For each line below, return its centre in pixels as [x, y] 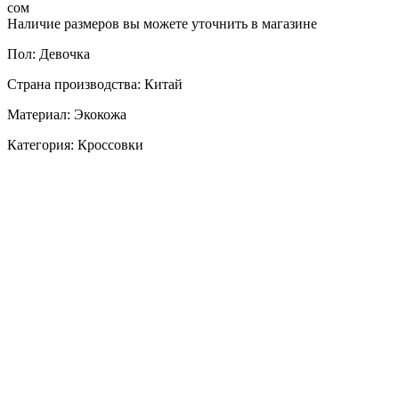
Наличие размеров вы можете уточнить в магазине [162, 23]
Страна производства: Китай [95, 84]
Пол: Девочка [49, 53]
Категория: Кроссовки [75, 144]
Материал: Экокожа [67, 114]
